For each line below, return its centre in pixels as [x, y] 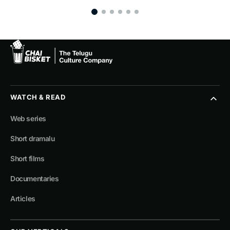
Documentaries [35, 179]
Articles [23, 199]
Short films [27, 159]
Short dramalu [33, 139]
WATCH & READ [38, 97]
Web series [28, 119]
